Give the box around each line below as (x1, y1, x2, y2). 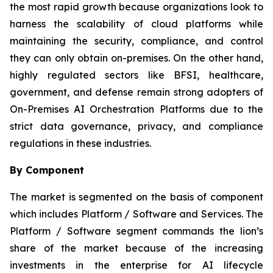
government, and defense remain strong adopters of (10, 86, 263, 99)
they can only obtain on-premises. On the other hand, (10, 52, 263, 65)
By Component (10, 164, 84, 177)
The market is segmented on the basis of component (10, 191, 263, 204)
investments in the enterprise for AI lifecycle (10, 259, 263, 272)
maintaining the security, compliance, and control (10, 35, 263, 48)
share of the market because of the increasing (10, 242, 263, 255)
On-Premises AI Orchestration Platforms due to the (10, 103, 263, 116)
